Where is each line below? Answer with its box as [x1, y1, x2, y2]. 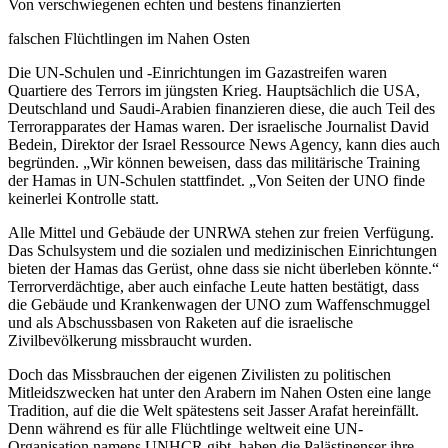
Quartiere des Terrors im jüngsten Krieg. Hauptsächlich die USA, [8, 82, 420, 100]
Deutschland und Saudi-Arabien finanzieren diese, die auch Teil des [8, 100, 435, 118]
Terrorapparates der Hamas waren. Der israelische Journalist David [8, 118, 429, 136]
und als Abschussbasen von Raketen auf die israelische [8, 314, 353, 332]
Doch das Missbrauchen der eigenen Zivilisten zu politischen [8, 366, 391, 384]
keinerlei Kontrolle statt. [8, 190, 159, 208]
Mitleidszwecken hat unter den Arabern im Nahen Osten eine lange [8, 384, 431, 402]
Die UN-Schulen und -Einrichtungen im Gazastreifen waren [8, 64, 387, 82]
